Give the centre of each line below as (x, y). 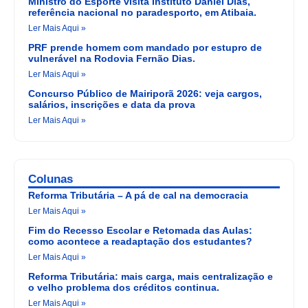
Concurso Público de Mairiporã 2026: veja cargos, (145, 94)
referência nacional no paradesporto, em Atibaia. (142, 13)
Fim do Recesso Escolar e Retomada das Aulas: (140, 231)
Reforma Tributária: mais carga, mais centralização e (151, 277)
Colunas (51, 179)
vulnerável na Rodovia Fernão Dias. (112, 59)
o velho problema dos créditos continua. (124, 288)
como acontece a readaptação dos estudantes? (140, 242)
